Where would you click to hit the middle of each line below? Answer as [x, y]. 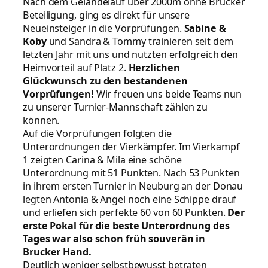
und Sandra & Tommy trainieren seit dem [140, 41]
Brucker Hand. [57, 252]
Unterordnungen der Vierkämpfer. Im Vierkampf [131, 146]
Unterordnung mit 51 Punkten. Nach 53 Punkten [131, 173]
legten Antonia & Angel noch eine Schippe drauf [130, 199]
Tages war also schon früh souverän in [114, 238]
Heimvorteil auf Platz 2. [76, 67]
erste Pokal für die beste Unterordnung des [126, 225]
